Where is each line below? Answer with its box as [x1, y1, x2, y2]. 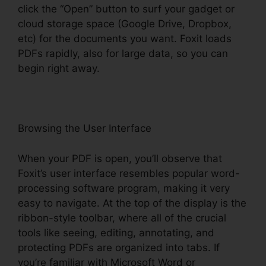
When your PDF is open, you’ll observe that [18, 152, 222, 164]
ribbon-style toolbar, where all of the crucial [18, 211, 226, 224]
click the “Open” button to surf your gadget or [18, 3, 235, 15]
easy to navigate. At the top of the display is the [18, 197, 246, 209]
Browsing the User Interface [18, 122, 151, 135]
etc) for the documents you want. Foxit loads [18, 33, 232, 45]
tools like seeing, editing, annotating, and [18, 226, 214, 239]
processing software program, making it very [18, 182, 230, 194]
